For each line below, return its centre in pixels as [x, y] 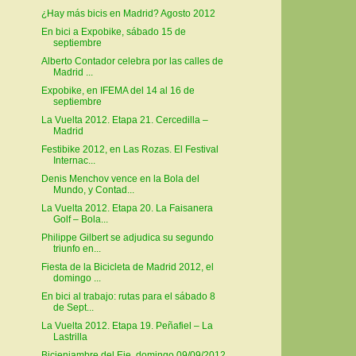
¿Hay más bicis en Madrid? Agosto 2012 [128, 14]
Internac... [74, 161]
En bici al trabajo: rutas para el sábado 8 [128, 297]
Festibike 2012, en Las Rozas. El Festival [130, 150]
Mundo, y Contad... [93, 190]
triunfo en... [77, 249]
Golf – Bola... [80, 220]
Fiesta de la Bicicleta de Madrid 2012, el [127, 267]
